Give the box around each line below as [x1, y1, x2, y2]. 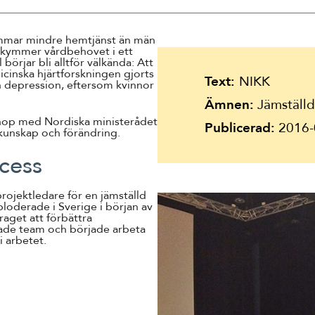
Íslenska [18, 23, 75, 44]
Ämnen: [204, 96, 254, 114]
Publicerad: [204, 119, 275, 137]
